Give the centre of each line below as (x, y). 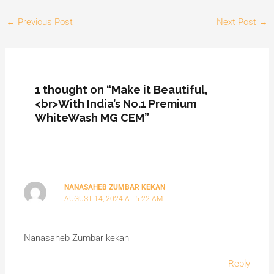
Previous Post (44, 22)
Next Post (238, 22)
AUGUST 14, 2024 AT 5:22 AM (114, 198)
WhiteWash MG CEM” (92, 118)
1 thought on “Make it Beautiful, (122, 90)
